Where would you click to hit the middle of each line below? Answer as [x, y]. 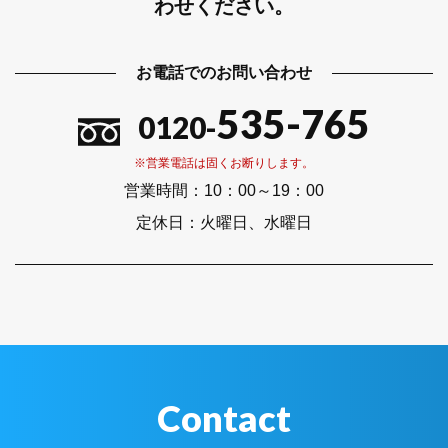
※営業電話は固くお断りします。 [224, 163]
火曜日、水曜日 [256, 223]
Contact [224, 418]
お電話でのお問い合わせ [224, 73]
